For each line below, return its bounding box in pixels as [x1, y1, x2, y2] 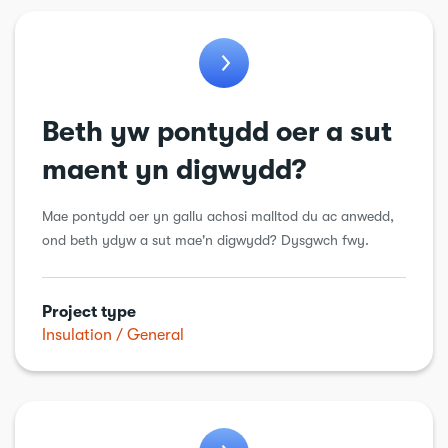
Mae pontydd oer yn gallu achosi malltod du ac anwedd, [42, 208, 394, 224]
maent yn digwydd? [42, 154, 306, 186]
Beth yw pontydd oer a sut [42, 116, 392, 148]
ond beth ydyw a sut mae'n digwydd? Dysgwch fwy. [42, 232, 369, 248]
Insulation [42, 326, 112, 344]
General [127, 326, 184, 344]
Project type [42, 303, 136, 321]
